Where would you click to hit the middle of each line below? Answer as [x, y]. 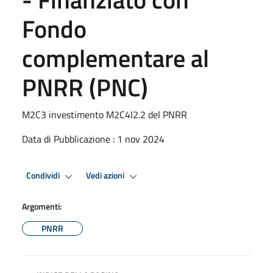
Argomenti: [42, 206]
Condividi [44, 176]
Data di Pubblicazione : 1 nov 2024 [93, 139]
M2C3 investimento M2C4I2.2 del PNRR [105, 114]
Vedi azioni [106, 176]
